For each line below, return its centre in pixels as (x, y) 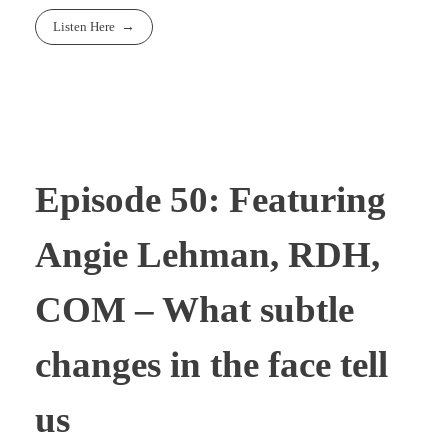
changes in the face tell (211, 365)
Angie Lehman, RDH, (207, 255)
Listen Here (84, 27)
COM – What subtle (194, 310)
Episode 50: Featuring (210, 200)
